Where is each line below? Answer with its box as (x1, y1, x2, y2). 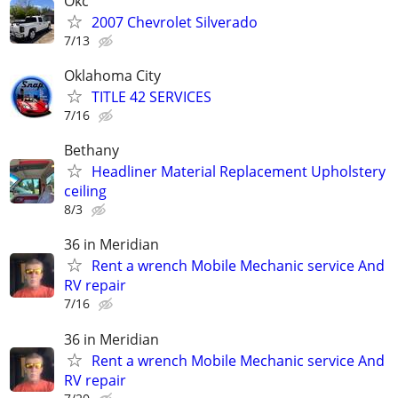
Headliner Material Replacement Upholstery (92, 162, 386, 182)
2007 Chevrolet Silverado (92, 12, 258, 32)
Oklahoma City (64, 66, 161, 85)
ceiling (64, 181, 107, 202)
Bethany (64, 140, 119, 161)
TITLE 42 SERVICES (92, 87, 211, 107)
